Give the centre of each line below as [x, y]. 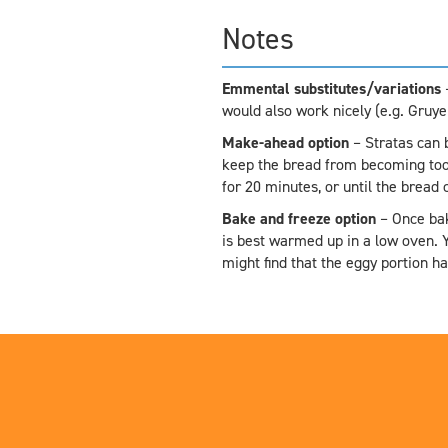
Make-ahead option [285, 142]
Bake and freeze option [298, 218]
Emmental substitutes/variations [331, 88]
